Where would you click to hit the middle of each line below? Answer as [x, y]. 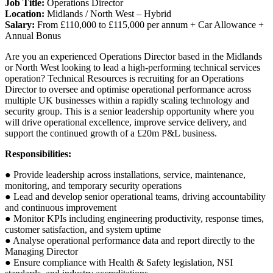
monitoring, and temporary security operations [93, 186]
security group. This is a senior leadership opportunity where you [129, 112]
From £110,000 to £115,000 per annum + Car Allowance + [149, 25]
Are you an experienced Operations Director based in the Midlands [133, 57]
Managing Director [41, 252]
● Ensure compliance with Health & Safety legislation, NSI [119, 263]
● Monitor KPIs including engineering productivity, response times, [134, 219]
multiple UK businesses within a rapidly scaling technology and [127, 101]
